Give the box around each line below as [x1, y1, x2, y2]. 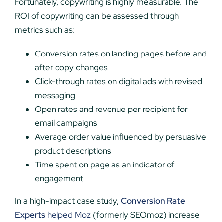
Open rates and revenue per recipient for [34, 104, 188, 115]
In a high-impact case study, [14, 195, 121, 207]
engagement [34, 173, 83, 184]
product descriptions [34, 145, 111, 157]
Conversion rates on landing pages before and [34, 48, 207, 59]
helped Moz [45, 209, 91, 221]
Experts [14, 209, 45, 221]
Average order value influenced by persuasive [34, 131, 206, 143]
